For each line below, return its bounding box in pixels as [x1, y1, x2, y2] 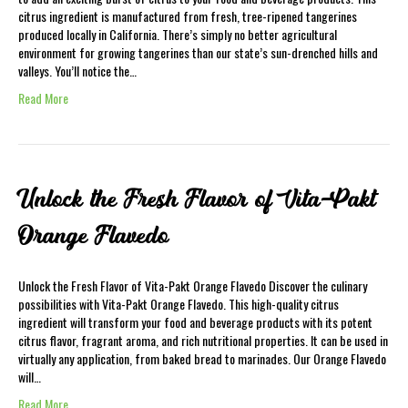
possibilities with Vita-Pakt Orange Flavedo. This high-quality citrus [18, 294, 339, 313]
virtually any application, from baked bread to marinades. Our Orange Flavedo [18, 349, 386, 368]
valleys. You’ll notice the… [18, 61, 137, 80]
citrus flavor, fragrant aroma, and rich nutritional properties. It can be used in [18, 331, 388, 350]
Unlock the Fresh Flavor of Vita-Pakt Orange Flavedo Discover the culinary [18, 276, 367, 295]
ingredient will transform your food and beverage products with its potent [18, 312, 372, 331]
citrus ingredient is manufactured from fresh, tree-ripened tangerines [18, 6, 357, 25]
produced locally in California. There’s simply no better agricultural [18, 25, 337, 44]
